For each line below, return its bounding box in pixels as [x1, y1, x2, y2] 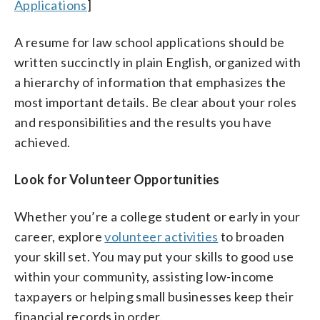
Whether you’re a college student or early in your [14, 208, 301, 224]
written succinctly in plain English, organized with [14, 54, 301, 70]
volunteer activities [104, 228, 219, 244]
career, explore [14, 228, 105, 244]
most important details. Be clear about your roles [14, 94, 297, 110]
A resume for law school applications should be [14, 34, 285, 50]
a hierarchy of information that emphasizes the [14, 74, 286, 90]
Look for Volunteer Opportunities [14, 171, 220, 187]
